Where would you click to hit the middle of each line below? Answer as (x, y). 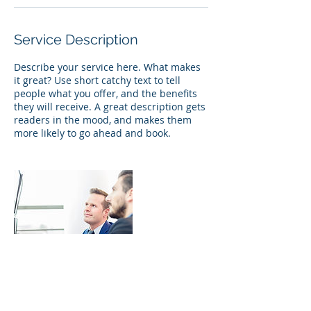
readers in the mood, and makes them (103, 120)
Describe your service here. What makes (107, 67)
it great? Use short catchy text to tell (97, 80)
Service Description (76, 40)
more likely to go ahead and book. (92, 133)
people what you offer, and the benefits (106, 93)
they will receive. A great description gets (110, 107)
